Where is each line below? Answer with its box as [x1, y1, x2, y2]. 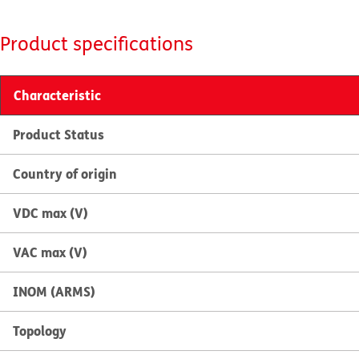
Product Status [13, 125, 104, 143]
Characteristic [14, 86, 101, 104]
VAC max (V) [13, 243, 87, 261]
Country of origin [13, 164, 117, 183]
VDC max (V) [13, 204, 88, 222]
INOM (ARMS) [13, 282, 95, 301]
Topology [13, 321, 67, 340]
